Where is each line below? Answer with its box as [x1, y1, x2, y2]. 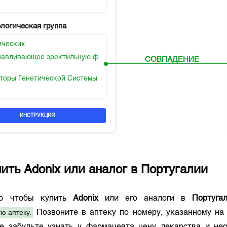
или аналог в [60, 164, 141, 176]
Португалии [141, 164, 208, 176]
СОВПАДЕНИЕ [145, 56, 200, 64]
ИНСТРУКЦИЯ [20, 113, 55, 118]
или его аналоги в [98, 195, 193, 203]
